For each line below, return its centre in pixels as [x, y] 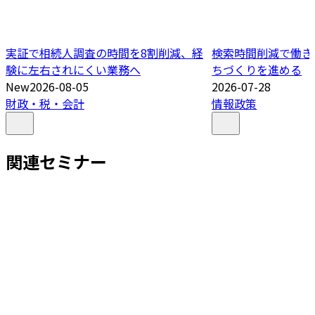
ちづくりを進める [257, 70]
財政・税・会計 [45, 104]
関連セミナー [56, 162]
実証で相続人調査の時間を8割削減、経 [104, 53]
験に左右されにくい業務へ [73, 70]
